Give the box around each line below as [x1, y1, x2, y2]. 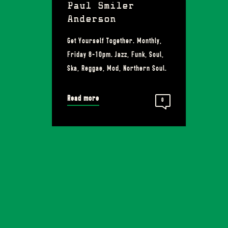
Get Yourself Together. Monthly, [67, 36, 162, 45]
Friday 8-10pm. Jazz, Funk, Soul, [67, 49, 164, 59]
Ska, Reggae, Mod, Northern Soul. [67, 63, 167, 73]
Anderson [67, 15, 116, 24]
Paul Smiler [67, 2, 134, 11]
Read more [67, 93, 99, 103]
